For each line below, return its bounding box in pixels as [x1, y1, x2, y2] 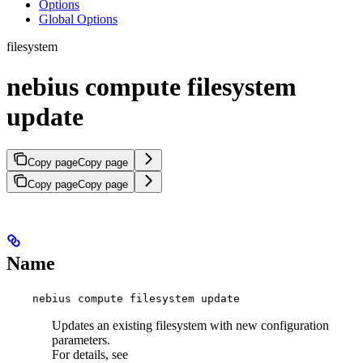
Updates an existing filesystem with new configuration [52, 318, 329, 332]
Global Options [39, 12, 117, 27]
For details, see [52, 347, 128, 361]
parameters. [52, 332, 110, 347]
